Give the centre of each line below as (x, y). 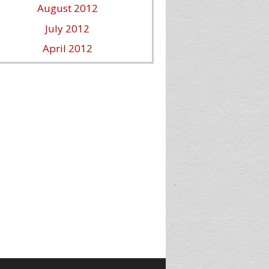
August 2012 (67, 8)
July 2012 (67, 28)
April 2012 (67, 48)
